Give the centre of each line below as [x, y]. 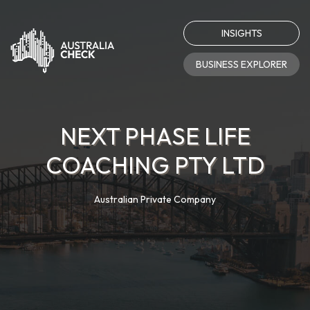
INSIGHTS [241, 33]
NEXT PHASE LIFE [155, 136]
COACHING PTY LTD [155, 165]
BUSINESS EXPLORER [241, 64]
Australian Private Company [155, 199]
